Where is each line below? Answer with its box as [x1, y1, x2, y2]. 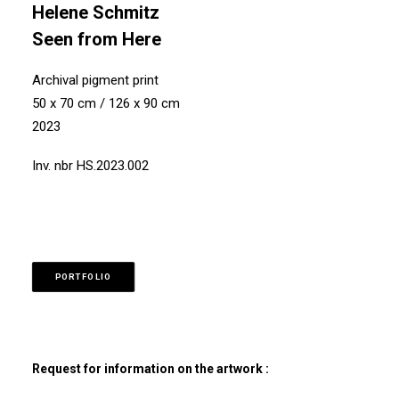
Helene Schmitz [32, 2, 159, 23]
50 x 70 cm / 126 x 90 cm [32, 95, 180, 111]
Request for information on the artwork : [32, 362, 269, 376]
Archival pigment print [32, 72, 159, 88]
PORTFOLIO [54, 272, 112, 282]
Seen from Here [32, 28, 161, 50]
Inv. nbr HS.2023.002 [32, 158, 149, 174]
